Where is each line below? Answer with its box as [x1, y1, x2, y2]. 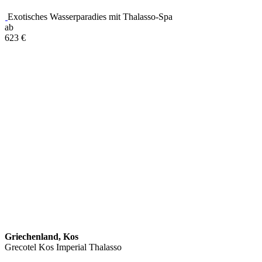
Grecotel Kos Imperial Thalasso [5, 242, 122, 252]
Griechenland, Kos [5, 231, 78, 242]
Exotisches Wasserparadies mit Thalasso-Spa [8, 11, 173, 22]
